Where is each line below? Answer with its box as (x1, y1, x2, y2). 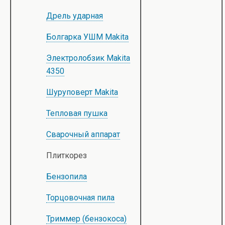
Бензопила (46, 172, 87, 181)
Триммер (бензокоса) (46, 214, 127, 223)
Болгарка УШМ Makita (46, 32, 129, 42)
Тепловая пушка (46, 108, 107, 118)
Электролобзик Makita (46, 53, 130, 63)
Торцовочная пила (46, 193, 115, 202)
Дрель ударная (46, 11, 103, 21)
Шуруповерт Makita (46, 87, 118, 97)
